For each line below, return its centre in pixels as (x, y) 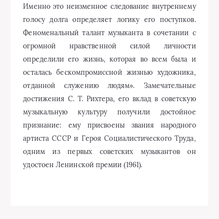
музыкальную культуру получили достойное (109, 112)
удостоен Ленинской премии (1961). (83, 165)
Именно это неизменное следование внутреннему (109, 6)
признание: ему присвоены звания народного (109, 125)
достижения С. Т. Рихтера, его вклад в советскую (109, 99)
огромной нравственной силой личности (109, 46)
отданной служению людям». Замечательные (109, 86)
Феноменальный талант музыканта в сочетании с (109, 33)
